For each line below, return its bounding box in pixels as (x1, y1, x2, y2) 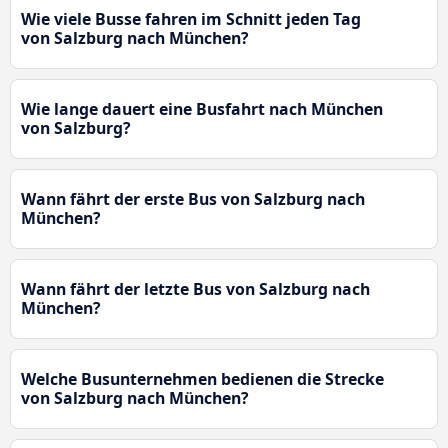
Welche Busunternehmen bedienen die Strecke (21, 368, 384, 391)
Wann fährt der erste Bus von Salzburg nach (21, 188, 365, 211)
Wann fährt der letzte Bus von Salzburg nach (21, 278, 370, 301)
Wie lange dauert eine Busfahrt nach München (21, 98, 383, 121)
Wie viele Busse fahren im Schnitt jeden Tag (21, 8, 361, 31)
